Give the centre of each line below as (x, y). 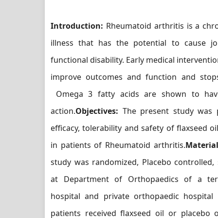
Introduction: (78, 26)
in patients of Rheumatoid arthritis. (118, 145)
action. (63, 111)
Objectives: (97, 111)
